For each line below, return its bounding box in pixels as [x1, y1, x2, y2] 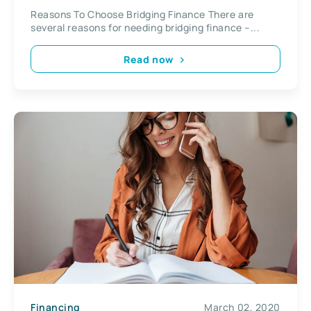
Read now [124, 52, 174, 66]
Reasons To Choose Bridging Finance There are [31, 8, 254, 22]
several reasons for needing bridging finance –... [31, 21, 260, 35]
